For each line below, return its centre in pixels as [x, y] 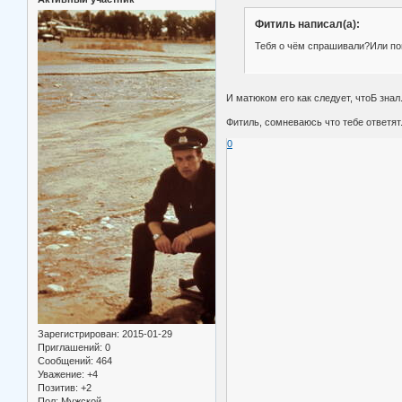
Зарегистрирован [77, 333]
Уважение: [61, 374]
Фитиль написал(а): [307, 25]
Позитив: [58, 387]
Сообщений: [66, 360]
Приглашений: [70, 347]
